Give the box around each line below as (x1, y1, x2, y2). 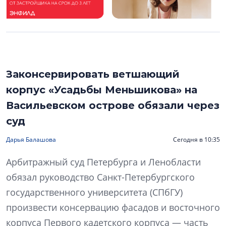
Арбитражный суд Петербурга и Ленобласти (6, 156, 201, 168)
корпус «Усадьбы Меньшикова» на (6, 84, 197, 96)
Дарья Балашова (6, 135, 56, 144)
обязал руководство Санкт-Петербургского (6, 171, 195, 184)
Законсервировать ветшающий (6, 68, 180, 81)
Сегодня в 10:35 (173, 135, 220, 144)
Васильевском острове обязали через (6, 99, 219, 112)
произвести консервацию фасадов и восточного (6, 201, 220, 214)
